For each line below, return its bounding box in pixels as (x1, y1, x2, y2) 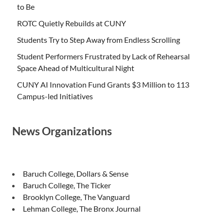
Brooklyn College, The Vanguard (23, 192, 130, 202)
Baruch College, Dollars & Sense (23, 169, 128, 179)
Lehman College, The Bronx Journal (23, 204, 141, 214)
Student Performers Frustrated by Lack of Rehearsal (17, 52, 190, 61)
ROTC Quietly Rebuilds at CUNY (17, 18, 126, 28)
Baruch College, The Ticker (23, 181, 111, 190)
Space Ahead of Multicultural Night (17, 63, 134, 73)
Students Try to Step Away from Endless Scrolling (17, 35, 180, 45)
